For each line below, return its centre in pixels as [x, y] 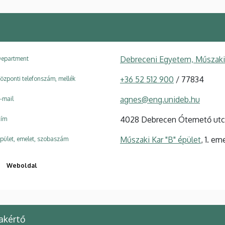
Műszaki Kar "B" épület [160, 139]
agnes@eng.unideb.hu [160, 99]
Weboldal [22, 165]
